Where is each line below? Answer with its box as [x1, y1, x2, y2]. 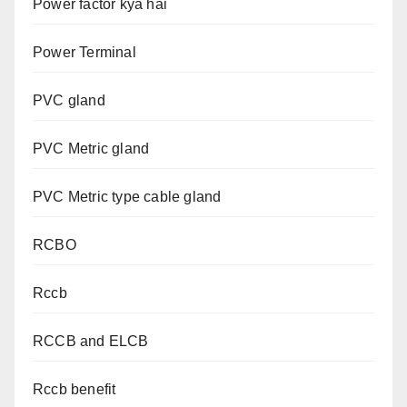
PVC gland [33, 93, 105, 108]
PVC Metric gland [33, 141, 150, 156]
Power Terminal [33, 45, 136, 60]
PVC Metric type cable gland [33, 189, 222, 204]
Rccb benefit [33, 382, 116, 397]
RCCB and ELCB [33, 333, 149, 349]
